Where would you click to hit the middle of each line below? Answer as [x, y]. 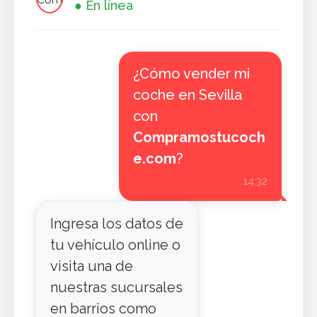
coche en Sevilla [187, 95]
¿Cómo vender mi [191, 74]
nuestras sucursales [116, 287]
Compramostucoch [199, 137]
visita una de [92, 266]
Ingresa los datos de [117, 224]
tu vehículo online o [115, 245]
